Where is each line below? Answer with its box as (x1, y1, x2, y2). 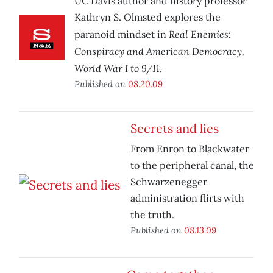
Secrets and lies (130, 121, 219, 136)
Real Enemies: (169, 27, 231, 41)
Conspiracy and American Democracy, (74, 44, 244, 58)
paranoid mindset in (74, 28, 169, 41)
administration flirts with (130, 192, 244, 205)
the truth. (130, 208, 174, 221)
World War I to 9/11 (74, 62, 160, 75)
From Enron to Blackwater (130, 143, 249, 155)
